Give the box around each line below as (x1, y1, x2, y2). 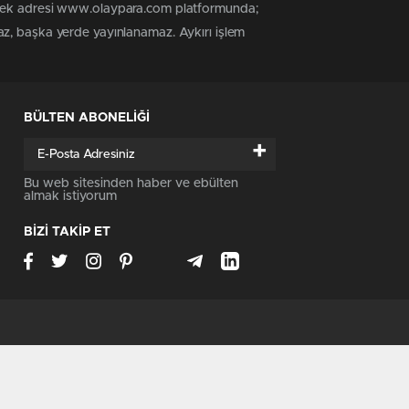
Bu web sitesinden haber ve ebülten (24, 177, 238, 191)
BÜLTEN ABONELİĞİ (24, 111, 150, 125)
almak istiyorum (24, 190, 117, 204)
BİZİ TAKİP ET (24, 225, 110, 239)
